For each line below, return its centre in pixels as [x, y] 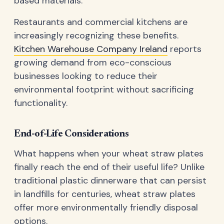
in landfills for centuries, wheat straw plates [105, 194]
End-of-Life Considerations [71, 134]
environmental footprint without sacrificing [104, 90]
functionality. [41, 103]
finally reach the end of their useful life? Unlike [109, 167]
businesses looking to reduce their [86, 76]
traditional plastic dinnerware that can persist [110, 181]
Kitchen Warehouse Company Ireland [91, 49]
